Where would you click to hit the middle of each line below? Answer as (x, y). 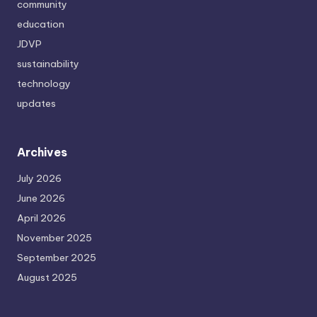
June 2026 (41, 198)
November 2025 (54, 238)
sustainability (48, 64)
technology (44, 84)
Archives (42, 152)
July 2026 (39, 179)
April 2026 (41, 218)
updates (36, 104)
